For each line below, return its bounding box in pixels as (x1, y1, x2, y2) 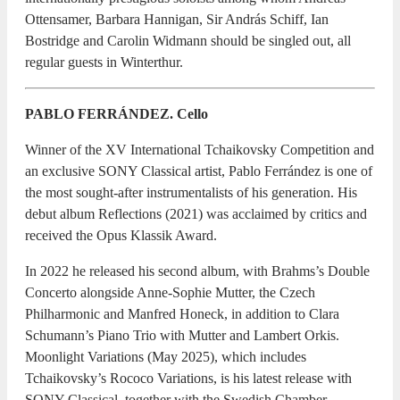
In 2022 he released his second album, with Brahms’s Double (25, 262, 370, 279)
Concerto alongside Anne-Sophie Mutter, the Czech (25, 284, 315, 300)
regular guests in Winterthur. (25, 54, 183, 70)
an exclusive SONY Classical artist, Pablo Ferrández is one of (25, 162, 372, 179)
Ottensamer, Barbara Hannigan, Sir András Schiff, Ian (25, 11, 329, 27)
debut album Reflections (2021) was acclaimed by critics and (25, 205, 367, 221)
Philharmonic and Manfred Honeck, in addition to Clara (25, 305, 339, 321)
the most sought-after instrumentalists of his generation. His (25, 184, 357, 200)
